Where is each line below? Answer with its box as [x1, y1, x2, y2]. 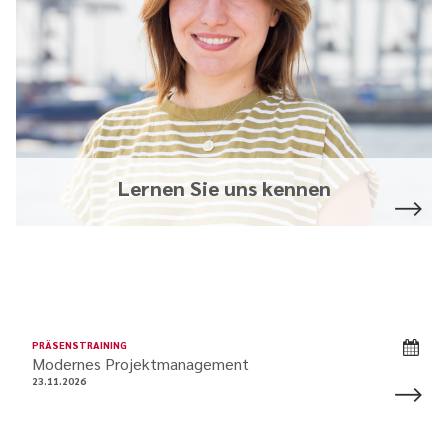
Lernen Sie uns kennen [117, 174, 331, 201]
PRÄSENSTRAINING [32, 337, 127, 351]
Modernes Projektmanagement [32, 352, 249, 374]
